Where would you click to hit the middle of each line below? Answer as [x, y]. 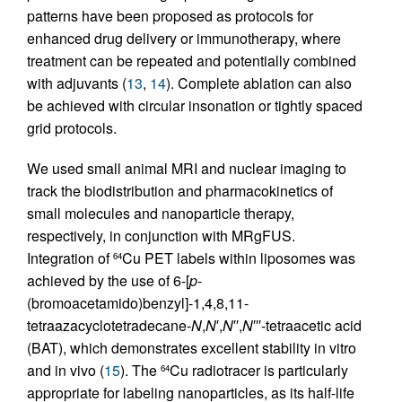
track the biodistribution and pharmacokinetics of [180, 190]
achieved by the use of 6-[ [108, 280]
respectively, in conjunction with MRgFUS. [161, 235]
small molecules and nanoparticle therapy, [161, 213]
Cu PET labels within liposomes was [239, 258]
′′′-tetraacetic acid [307, 325]
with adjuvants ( [77, 83]
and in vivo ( [66, 370]
